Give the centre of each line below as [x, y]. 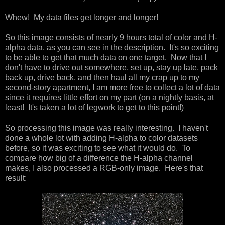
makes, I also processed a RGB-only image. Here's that [104, 168]
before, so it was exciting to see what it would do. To [98, 148]
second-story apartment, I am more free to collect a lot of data [113, 87]
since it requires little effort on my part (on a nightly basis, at [109, 97]
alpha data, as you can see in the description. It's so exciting [112, 47]
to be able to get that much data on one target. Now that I [106, 57]
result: [16, 178]
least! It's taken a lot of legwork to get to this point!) [96, 107]
